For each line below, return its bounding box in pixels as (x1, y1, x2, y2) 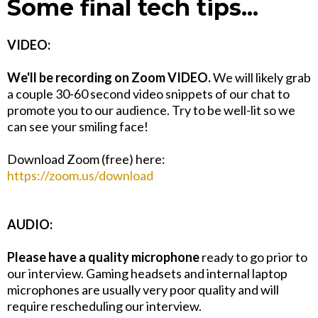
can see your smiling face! (7, 119, 148, 135)
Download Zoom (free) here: (7, 151, 165, 168)
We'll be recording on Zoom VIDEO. (7, 70, 213, 86)
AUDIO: (7, 216, 53, 233)
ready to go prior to (199, 249, 307, 265)
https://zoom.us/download (7, 168, 153, 184)
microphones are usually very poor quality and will (7, 282, 279, 298)
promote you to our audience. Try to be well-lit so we (7, 102, 295, 119)
